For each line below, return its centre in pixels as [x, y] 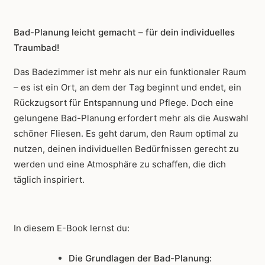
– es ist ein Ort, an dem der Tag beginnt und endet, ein [127, 88]
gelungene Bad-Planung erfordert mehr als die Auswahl [131, 118]
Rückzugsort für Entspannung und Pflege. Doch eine [124, 103]
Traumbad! [36, 48]
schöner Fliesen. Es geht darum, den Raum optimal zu [126, 134]
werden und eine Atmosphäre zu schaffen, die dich [120, 164]
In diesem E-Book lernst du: [72, 228]
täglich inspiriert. [49, 180]
